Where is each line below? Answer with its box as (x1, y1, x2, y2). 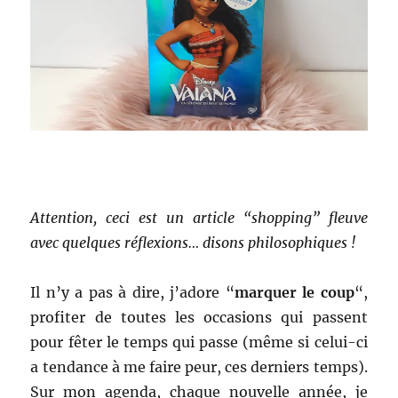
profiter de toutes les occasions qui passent (30, 307, 368, 326)
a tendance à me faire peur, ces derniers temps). (30, 357, 368, 376)
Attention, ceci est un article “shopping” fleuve (30, 208, 368, 227)
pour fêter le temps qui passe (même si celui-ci (30, 332, 368, 351)
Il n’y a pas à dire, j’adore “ (30, 283, 235, 301)
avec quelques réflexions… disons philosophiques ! (30, 233, 356, 251)
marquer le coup (234, 283, 354, 301)
